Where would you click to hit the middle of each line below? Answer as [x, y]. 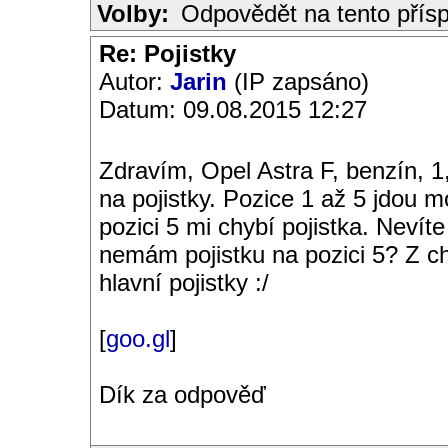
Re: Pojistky [167, 53]
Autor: [134, 81]
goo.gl [138, 338]
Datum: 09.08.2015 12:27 [233, 109]
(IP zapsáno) [298, 81]
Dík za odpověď [182, 394]
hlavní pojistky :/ [184, 282]
